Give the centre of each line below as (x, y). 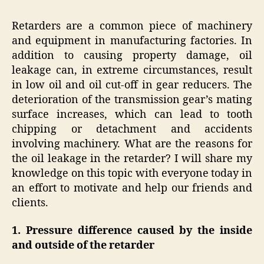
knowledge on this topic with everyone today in (132, 173)
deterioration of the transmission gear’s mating (132, 100)
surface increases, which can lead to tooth (132, 114)
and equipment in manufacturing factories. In (132, 41)
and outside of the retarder (83, 246)
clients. (30, 203)
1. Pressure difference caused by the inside (132, 231)
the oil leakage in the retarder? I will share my (132, 159)
